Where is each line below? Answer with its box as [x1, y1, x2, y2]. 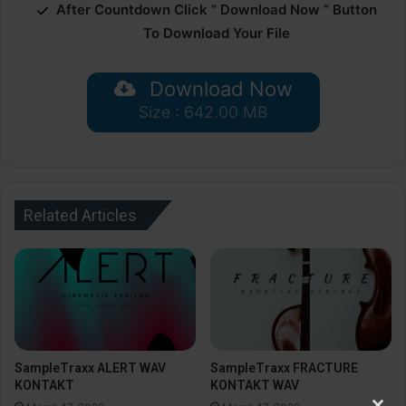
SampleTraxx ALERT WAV [14, 361, 166, 376]
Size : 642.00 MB [139, 101, 267, 121]
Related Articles [24, 206, 137, 226]
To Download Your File [143, 24, 290, 42]
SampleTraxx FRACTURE [210, 361, 358, 376]
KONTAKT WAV [210, 378, 299, 393]
